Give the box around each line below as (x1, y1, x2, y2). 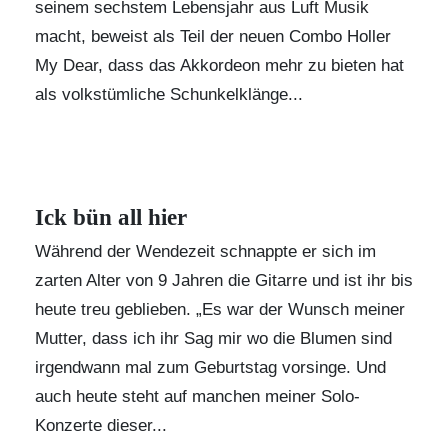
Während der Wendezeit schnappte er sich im (35, 242, 376, 262)
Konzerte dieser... (35, 416, 167, 436)
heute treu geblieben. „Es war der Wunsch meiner (35, 300, 405, 320)
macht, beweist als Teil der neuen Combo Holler (35, 27, 391, 47)
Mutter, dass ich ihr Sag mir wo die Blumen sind (35, 329, 392, 349)
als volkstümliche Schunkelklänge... (35, 85, 303, 105)
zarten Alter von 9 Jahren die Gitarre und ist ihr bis (35, 271, 413, 291)
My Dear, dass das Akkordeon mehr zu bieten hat (35, 56, 404, 76)
